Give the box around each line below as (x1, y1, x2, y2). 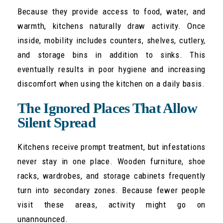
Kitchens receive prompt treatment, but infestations (17, 141, 206, 152)
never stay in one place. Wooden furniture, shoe (17, 156, 206, 166)
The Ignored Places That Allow (17, 100, 198, 116)
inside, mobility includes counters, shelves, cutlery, (17, 35, 206, 45)
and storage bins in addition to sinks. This (17, 49, 206, 60)
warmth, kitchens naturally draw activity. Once (17, 20, 206, 31)
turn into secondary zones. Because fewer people (17, 185, 206, 195)
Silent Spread (17, 114, 96, 130)
